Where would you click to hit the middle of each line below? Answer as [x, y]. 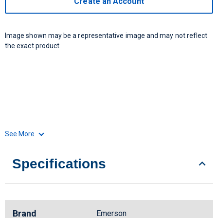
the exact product [32, 46]
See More [20, 134]
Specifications [59, 164]
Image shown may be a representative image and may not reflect [106, 36]
